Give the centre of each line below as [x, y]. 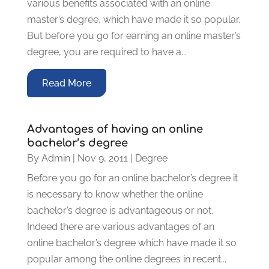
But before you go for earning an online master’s [134, 35]
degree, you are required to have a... [107, 52]
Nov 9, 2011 [102, 158]
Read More [66, 83]
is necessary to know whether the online [115, 194]
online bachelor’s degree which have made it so [131, 243]
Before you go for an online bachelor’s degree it [132, 178]
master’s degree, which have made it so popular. [133, 19]
